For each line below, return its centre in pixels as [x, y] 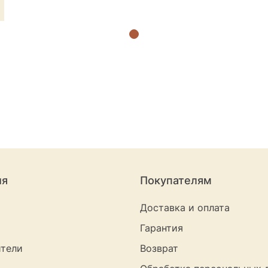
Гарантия [162, 228]
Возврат [159, 249]
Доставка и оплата [185, 208]
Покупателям [176, 181]
